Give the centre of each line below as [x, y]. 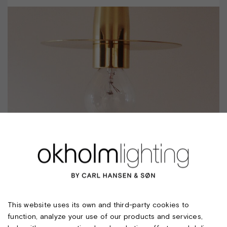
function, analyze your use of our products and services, [105, 216]
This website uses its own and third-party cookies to [98, 204]
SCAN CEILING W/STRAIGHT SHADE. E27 [113, 151]
